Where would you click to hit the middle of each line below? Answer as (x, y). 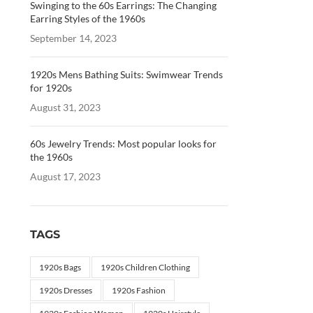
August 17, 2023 (65, 176)
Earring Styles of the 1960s (87, 19)
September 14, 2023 (73, 38)
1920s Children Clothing (145, 267)
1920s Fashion (138, 290)
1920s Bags (60, 267)
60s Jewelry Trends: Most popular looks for (123, 144)
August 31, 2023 (65, 107)
